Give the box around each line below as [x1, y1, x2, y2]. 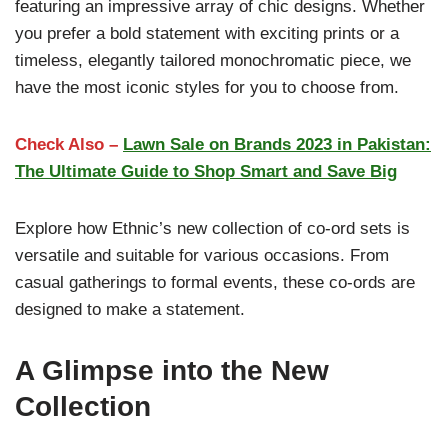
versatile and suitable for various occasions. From [15, 246, 389, 265]
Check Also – [15, 135, 123, 154]
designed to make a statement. [15, 300, 245, 319]
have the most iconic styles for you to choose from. [15, 78, 399, 97]
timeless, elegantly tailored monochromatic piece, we [15, 51, 411, 70]
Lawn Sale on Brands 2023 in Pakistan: [123, 135, 431, 154]
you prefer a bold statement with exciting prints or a [15, 24, 399, 43]
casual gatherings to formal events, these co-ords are [15, 273, 415, 292]
